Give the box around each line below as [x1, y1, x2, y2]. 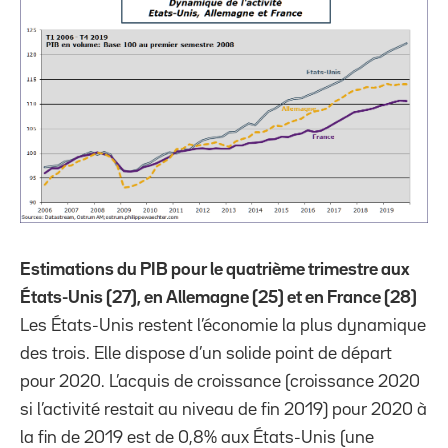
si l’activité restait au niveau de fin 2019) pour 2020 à [20, 401, 427, 418]
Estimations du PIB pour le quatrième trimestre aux [20, 261, 409, 278]
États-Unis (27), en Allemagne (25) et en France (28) [20, 289, 417, 306]
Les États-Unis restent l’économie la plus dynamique [20, 317, 426, 334]
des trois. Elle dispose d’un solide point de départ [20, 345, 392, 362]
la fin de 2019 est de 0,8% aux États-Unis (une [20, 429, 374, 446]
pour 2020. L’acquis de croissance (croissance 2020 [20, 373, 420, 390]
